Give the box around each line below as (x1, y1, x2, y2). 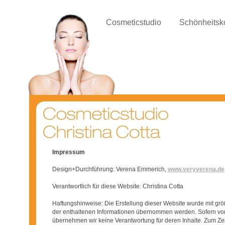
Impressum (52, 149, 85, 156)
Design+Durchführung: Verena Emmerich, (52, 166, 168, 173)
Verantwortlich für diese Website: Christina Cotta (52, 183, 183, 190)
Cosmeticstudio (104, 18, 165, 27)
